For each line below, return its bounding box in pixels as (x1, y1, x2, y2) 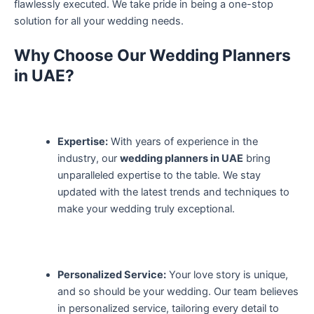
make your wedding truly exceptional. (57, 203, 235, 216)
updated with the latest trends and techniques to (57, 186, 289, 199)
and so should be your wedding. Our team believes (57, 285, 299, 298)
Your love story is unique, (165, 268, 288, 281)
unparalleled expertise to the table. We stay (57, 169, 261, 182)
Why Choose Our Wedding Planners (14, 46, 291, 66)
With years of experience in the (107, 135, 258, 149)
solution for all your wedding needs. (14, 14, 184, 27)
